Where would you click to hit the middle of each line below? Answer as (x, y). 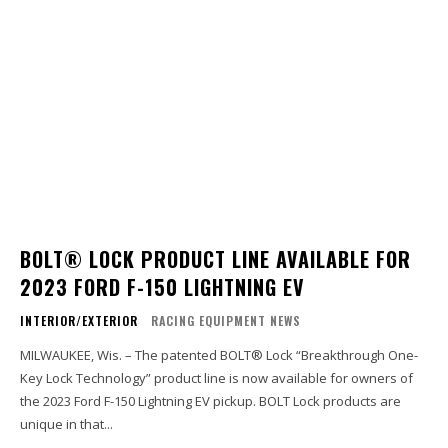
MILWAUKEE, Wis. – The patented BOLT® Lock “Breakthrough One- (219, 355)
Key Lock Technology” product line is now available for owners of (216, 378)
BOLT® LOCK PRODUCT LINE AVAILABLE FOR (215, 259)
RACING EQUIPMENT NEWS (226, 321)
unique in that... (66, 424)
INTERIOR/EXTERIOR (79, 321)
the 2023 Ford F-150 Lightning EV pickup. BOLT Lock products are (139, 401)
